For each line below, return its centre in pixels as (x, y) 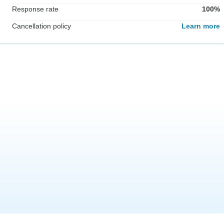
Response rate (35, 9)
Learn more (201, 26)
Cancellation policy (41, 26)
